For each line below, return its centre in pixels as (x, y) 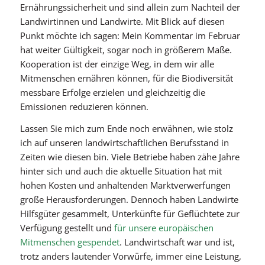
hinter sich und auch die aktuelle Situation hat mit (121, 171)
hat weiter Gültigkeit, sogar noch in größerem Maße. (126, 50)
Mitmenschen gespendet (70, 242)
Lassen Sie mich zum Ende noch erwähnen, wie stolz (126, 128)
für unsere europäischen (162, 228)
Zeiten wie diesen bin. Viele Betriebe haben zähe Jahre (130, 157)
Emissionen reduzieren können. (84, 107)
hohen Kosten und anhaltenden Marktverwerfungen (125, 185)
